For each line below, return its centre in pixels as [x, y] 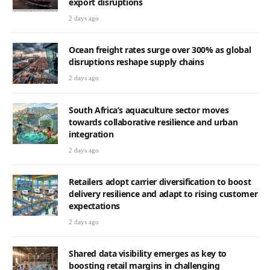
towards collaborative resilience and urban [153, 122]
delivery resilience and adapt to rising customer [163, 193]
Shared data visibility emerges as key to [148, 253]
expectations [94, 206]
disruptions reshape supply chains [137, 61]
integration [91, 134]
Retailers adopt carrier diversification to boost [160, 181]
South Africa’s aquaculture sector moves [149, 110]
